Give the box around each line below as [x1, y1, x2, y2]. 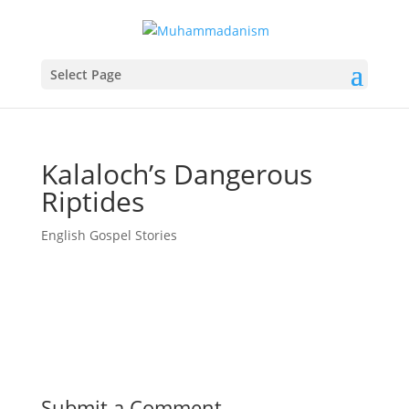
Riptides [40, 182, 144, 220]
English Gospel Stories [40, 225, 177, 244]
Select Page [49, 65, 121, 83]
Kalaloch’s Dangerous [40, 154, 312, 193]
